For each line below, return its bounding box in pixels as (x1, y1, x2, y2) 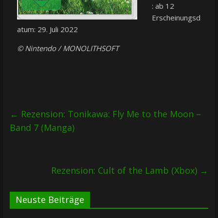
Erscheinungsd (151, 13, 200, 23)
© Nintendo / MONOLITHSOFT (17, 43, 119, 54)
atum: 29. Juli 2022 (17, 24, 78, 35)
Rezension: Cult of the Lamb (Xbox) (51, 164, 200, 177)
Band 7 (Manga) (9, 122, 74, 134)
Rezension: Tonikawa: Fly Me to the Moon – (18, 108, 201, 120)
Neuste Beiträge (15, 194, 84, 206)
